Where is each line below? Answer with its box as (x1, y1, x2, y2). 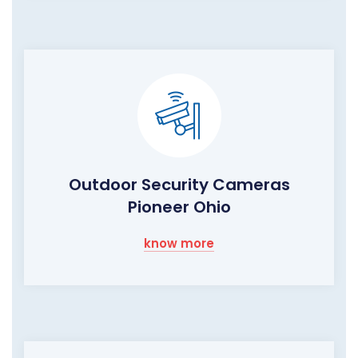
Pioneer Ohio (127, 196, 231, 219)
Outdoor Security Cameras (68, 173, 290, 197)
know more (144, 235, 214, 253)
